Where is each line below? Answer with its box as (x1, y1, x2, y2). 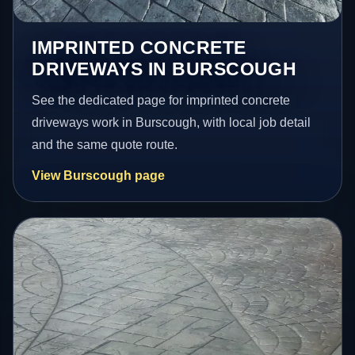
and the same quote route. (32, 137, 178, 151)
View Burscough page (32, 168, 166, 182)
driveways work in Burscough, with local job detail (32, 115, 311, 129)
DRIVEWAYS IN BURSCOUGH (32, 58, 297, 79)
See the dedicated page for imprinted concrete (32, 93, 291, 107)
